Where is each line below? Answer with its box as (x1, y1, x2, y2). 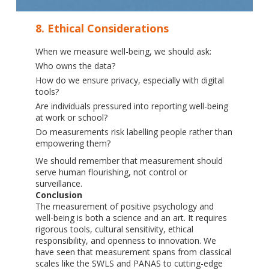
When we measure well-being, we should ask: (35, 46, 211, 58)
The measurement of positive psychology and (35, 200, 214, 212)
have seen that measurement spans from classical (35, 246, 231, 258)
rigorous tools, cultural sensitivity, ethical (35, 223, 193, 235)
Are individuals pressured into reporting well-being (35, 100, 228, 112)
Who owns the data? (35, 60, 115, 72)
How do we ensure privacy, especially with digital (35, 74, 224, 86)
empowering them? (35, 138, 110, 150)
